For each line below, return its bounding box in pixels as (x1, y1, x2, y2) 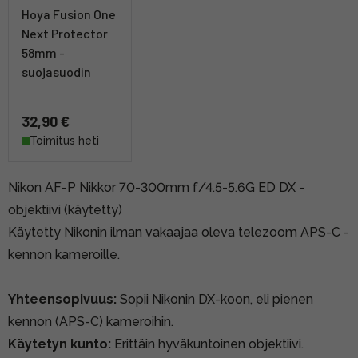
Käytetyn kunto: (8, 336, 114, 352)
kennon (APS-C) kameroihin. (8, 313, 173, 329)
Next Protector (22, 25, 108, 41)
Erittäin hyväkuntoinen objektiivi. (114, 336, 304, 352)
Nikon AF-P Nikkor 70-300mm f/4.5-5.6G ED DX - (8, 179, 304, 195)
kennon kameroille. (8, 246, 120, 262)
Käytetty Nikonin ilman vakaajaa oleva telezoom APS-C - (8, 224, 349, 240)
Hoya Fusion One (22, 6, 116, 22)
